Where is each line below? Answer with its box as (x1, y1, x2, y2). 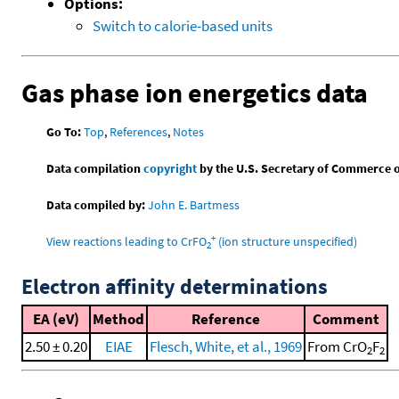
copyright (143, 160, 198, 177)
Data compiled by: (46, 197, 146, 214)
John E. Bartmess (148, 197, 240, 214)
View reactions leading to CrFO (46, 233, 208, 250)
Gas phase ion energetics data (21, 75, 368, 110)
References (110, 124, 168, 141)
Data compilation (46, 160, 144, 177)
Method (93, 309, 144, 330)
